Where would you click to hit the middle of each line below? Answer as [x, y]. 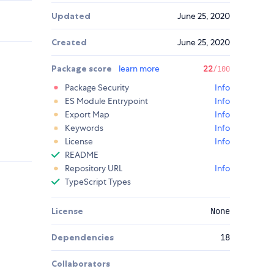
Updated [71, 16]
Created [69, 43]
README [82, 155]
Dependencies [83, 238]
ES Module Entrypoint [106, 101]
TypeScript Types [98, 182]
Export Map [87, 115]
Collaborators [81, 264]
